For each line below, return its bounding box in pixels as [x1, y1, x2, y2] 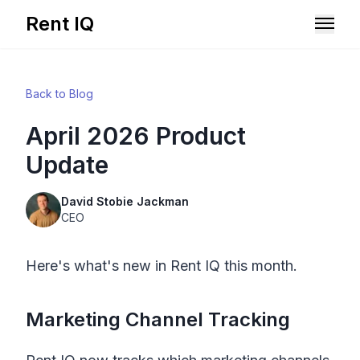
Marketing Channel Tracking [26, 308, 290, 331]
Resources [26, 96, 90, 112]
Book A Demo [137, 333, 223, 350]
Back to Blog [26, 87, 93, 100]
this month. [220, 257, 297, 274]
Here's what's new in [26, 257, 170, 274]
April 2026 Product [26, 121, 246, 150]
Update [26, 150, 108, 179]
